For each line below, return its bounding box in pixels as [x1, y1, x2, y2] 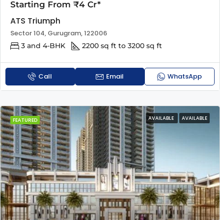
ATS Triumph [10, 15, 60, 27]
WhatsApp [167, 71, 202, 81]
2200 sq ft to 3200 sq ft [82, 41, 162, 50]
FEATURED [13, 116, 37, 124]
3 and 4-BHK [21, 41, 65, 50]
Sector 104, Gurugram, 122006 [10, 28, 107, 38]
